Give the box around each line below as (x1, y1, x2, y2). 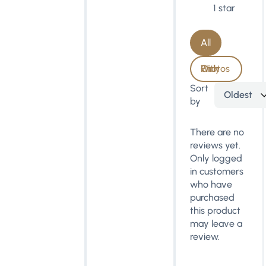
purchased (189, 191, 235, 203)
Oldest (223, 88, 252, 100)
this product (189, 204, 240, 216)
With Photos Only (200, 62, 220, 74)
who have (189, 178, 232, 190)
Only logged (189, 152, 242, 164)
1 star (213, 2, 236, 14)
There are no (189, 126, 244, 138)
